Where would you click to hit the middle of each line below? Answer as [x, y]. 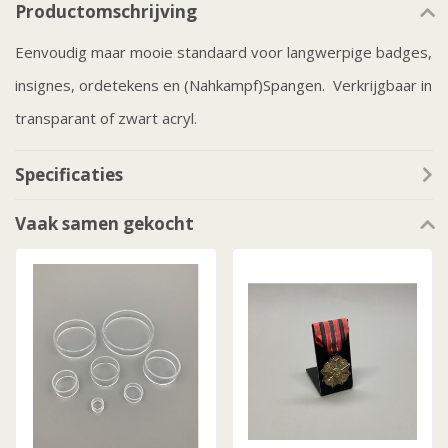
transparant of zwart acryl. [106, 118]
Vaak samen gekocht [104, 224]
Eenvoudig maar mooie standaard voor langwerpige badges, [223, 52]
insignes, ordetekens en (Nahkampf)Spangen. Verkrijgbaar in [223, 85]
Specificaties [69, 175]
